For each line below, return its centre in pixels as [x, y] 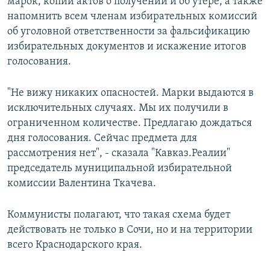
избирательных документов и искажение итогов [127, 47]
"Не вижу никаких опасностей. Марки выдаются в [130, 93]
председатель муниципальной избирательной [120, 169]
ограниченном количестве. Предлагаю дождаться [130, 124]
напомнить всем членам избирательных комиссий [132, 17]
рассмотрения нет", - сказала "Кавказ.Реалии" [119, 154]
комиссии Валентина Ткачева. [82, 184]
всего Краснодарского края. [75, 245]
